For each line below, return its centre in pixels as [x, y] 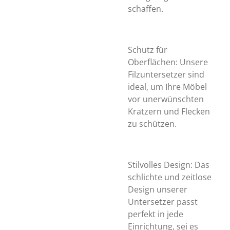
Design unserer [158, 189]
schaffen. [146, 9]
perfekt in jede [156, 214]
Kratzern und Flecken [169, 111]
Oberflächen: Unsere [168, 62]
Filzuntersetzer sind [166, 74]
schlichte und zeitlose [170, 177]
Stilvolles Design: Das [169, 165]
